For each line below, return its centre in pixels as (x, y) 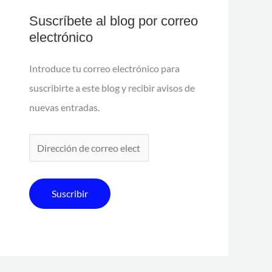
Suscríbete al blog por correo (114, 21)
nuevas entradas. (64, 107)
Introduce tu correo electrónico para (104, 68)
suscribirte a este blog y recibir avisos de (112, 88)
